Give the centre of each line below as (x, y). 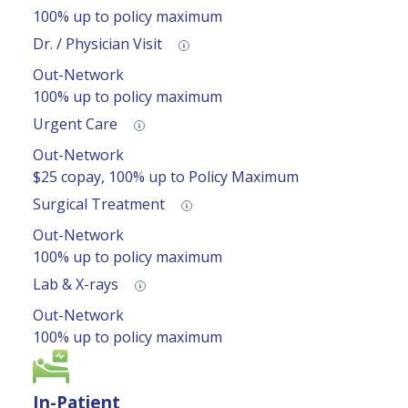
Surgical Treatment (101, 204)
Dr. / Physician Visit (99, 44)
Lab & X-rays (77, 285)
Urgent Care (77, 124)
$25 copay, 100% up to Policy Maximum (166, 177)
